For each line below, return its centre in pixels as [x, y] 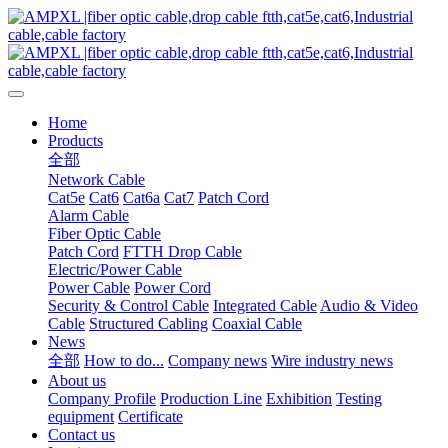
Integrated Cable [265, 305]
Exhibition [299, 398]
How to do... [124, 360]
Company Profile [102, 398]
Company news [217, 360]
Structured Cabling [148, 323]
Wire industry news [332, 360]
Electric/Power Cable [115, 269]
